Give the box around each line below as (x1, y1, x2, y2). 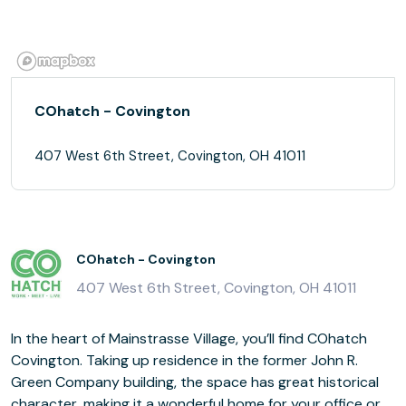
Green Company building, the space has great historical (11, 372, 379, 391)
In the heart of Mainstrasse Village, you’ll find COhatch (11, 329, 367, 348)
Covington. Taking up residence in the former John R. (11, 351, 358, 370)
